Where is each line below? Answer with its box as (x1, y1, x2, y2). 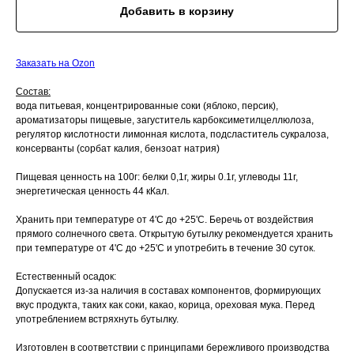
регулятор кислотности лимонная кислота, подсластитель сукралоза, (16, 128, 329, 140)
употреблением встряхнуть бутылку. (16, 313, 179, 325)
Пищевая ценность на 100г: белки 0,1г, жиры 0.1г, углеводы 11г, (16, 171, 298, 183)
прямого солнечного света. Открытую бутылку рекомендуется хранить (16, 228, 333, 239)
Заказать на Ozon (16, 57, 95, 69)
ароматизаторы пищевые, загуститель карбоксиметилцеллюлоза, (16, 114, 314, 126)
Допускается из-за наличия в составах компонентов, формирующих (16, 284, 321, 296)
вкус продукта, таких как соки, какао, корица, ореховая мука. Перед (16, 299, 314, 311)
